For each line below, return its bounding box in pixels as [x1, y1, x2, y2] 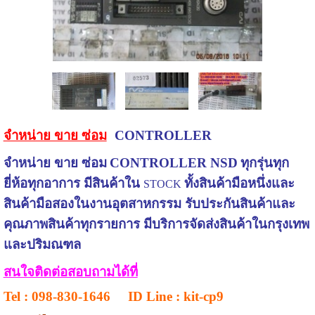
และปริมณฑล [3, 237, 81, 252]
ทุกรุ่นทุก [240, 155, 289, 171]
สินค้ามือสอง [3, 196, 74, 212]
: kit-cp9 [175, 289, 231, 304]
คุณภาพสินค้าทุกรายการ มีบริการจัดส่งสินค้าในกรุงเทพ [3, 217, 309, 232]
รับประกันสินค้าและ [181, 196, 295, 212]
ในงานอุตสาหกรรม [73, 196, 181, 212]
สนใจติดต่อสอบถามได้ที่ [3, 264, 138, 280]
